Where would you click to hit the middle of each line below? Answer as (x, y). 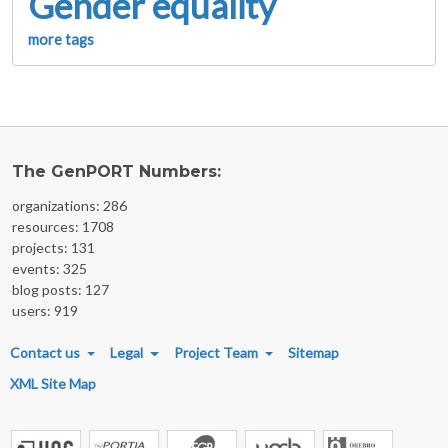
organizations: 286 (69, 205)
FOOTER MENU (65, 343)
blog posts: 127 (60, 289)
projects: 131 (53, 247)
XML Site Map (53, 383)
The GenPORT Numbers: (116, 171)
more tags (61, 39)
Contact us (45, 352)
